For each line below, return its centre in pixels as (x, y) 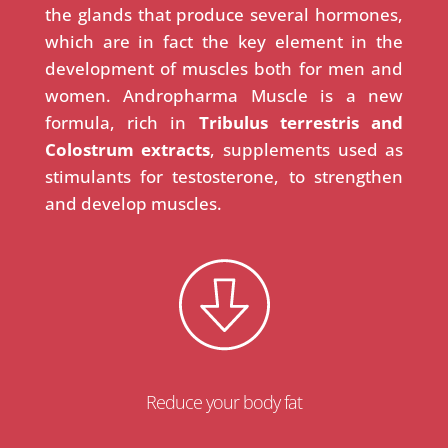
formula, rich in (121, 122)
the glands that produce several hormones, (224, 14)
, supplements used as (307, 149)
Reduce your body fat (223, 401)
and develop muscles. (133, 203)
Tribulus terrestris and (301, 122)
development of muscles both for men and (224, 68)
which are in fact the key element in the (224, 41)
